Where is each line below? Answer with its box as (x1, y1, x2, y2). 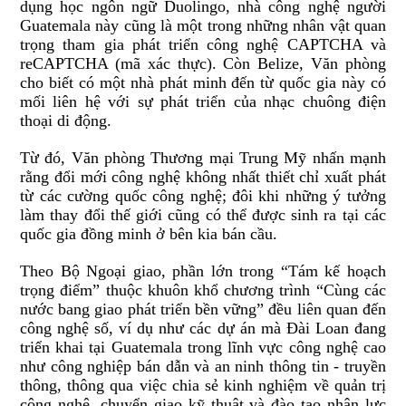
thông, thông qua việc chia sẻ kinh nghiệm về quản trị (20, 376, 386, 395)
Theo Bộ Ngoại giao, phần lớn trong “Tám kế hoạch (20, 262, 386, 281)
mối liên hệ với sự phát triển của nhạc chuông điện (20, 92, 386, 111)
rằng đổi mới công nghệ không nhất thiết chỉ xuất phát (20, 168, 386, 187)
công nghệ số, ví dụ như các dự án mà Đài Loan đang (20, 319, 386, 338)
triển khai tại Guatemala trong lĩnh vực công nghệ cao (20, 338, 386, 357)
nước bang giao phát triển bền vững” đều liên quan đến (20, 300, 386, 319)
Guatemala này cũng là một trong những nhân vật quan (20, 16, 386, 35)
